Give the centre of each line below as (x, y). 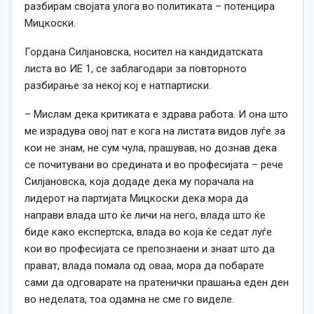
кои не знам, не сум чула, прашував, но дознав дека (151, 148)
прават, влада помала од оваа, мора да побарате (144, 266)
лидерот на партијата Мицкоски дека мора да (136, 199)
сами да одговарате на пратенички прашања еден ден (157, 283)
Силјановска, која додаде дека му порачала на (139, 182)
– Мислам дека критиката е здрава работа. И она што (156, 115)
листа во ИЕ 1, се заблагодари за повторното (136, 69)
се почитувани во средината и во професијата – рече (154, 165)
